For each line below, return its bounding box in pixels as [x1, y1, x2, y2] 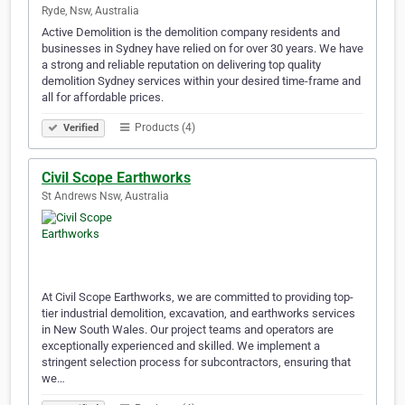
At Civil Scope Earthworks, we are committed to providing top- [42, 290, 353, 305]
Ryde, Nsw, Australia [42, 5, 139, 18]
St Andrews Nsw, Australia [42, 190, 169, 203]
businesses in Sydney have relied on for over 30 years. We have [42, 42, 363, 56]
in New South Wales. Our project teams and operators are [42, 323, 334, 337]
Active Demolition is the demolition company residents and [42, 25, 340, 40]
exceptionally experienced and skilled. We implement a [42, 339, 320, 353]
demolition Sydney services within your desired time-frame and [42, 74, 361, 89]
